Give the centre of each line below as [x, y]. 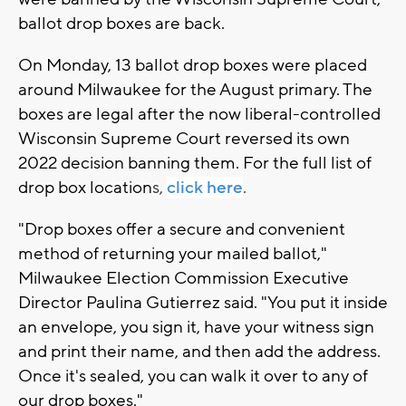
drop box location [85, 187]
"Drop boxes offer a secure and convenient [182, 229]
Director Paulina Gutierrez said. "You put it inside [203, 302]
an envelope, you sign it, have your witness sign [196, 327]
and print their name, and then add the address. [199, 351]
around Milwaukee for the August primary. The [195, 89]
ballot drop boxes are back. [121, 23]
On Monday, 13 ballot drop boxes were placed [193, 65]
